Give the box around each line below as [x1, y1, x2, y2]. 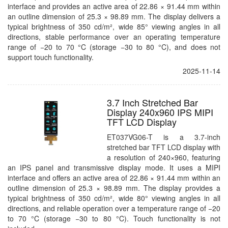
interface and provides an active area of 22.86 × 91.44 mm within [8, 1, 220, 11]
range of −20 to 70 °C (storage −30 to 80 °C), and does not [8, 42, 220, 52]
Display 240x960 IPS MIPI [107, 105, 213, 119]
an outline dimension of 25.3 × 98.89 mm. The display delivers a [8, 11, 220, 21]
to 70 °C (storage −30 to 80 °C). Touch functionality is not [8, 213, 220, 223]
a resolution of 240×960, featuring [107, 152, 220, 162]
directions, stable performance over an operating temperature [8, 32, 220, 42]
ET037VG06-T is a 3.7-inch [107, 132, 220, 142]
